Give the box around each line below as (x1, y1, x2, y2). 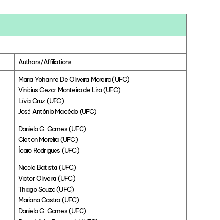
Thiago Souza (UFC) (18, 185, 74, 193)
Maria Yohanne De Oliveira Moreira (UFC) (18, 75, 130, 83)
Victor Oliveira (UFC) (18, 174, 75, 183)
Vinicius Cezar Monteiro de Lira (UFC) (18, 86, 121, 94)
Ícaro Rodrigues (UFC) (18, 146, 79, 155)
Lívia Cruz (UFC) (18, 97, 64, 105)
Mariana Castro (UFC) (18, 196, 79, 204)
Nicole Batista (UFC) (18, 164, 76, 172)
